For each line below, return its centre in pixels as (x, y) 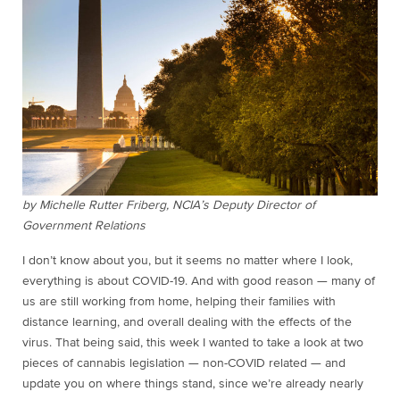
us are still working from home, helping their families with (179, 301)
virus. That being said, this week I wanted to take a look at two (193, 342)
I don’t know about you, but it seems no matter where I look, (187, 260)
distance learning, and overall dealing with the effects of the (187, 322)
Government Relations (84, 225)
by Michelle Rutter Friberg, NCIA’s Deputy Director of (169, 205)
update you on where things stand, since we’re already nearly (193, 383)
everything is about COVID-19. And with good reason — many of (199, 281)
